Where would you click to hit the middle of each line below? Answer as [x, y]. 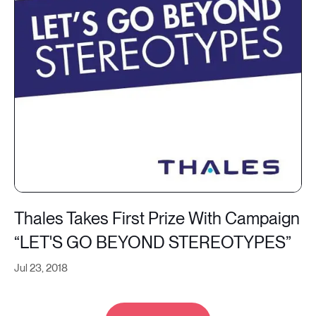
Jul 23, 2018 [41, 268]
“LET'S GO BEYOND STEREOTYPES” [153, 242]
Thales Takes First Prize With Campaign [157, 218]
